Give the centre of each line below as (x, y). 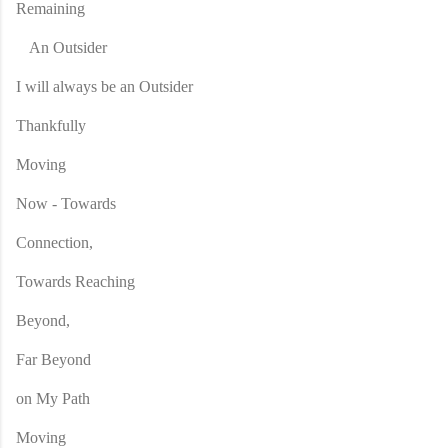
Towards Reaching (75, 281)
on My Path (53, 398)
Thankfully (51, 125)
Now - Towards (66, 203)
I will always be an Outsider (104, 86)
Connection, (54, 242)
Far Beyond (53, 359)
